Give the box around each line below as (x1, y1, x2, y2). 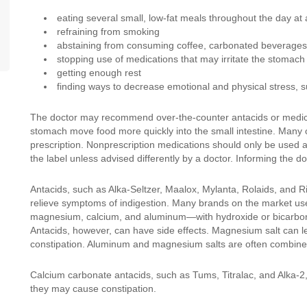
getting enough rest (57, 67, 141, 78)
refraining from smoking (57, 26, 160, 37)
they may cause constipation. (30, 283, 156, 294)
